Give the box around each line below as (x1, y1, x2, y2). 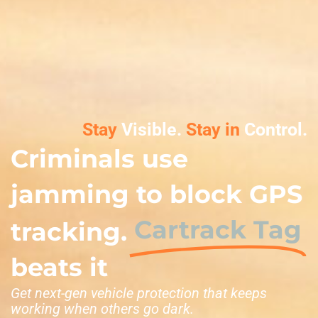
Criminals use (11, 143, 188, 175)
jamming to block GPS (11, 179, 302, 210)
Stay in (182, 119, 244, 141)
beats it (11, 252, 108, 283)
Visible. (121, 119, 182, 141)
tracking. (11, 216, 134, 248)
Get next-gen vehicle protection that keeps (11, 285, 267, 302)
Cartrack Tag (134, 214, 302, 246)
